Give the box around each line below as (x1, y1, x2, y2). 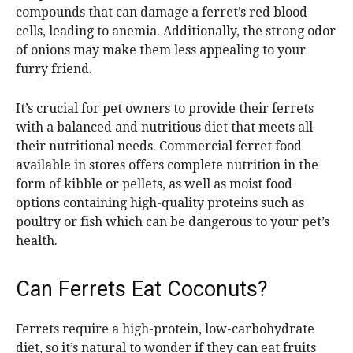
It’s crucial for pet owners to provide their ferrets (16, 101, 314, 117)
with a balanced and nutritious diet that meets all (16, 120, 313, 136)
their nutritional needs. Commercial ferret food (16, 139, 302, 154)
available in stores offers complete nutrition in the (16, 158, 318, 173)
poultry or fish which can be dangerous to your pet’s (16, 214, 329, 230)
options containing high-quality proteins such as (16, 195, 304, 211)
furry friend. (16, 61, 92, 77)
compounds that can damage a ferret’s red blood (16, 5, 307, 20)
